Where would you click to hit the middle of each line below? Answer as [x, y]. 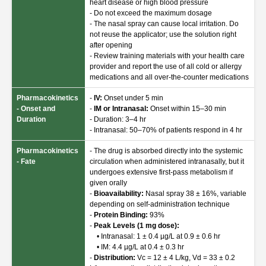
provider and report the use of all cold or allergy [166, 66]
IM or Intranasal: [121, 109]
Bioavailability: [119, 194]
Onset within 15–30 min [187, 109]
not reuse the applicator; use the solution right [163, 34]
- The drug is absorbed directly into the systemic [166, 151]
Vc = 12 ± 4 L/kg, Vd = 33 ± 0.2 [185, 258]
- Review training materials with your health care [167, 56]
